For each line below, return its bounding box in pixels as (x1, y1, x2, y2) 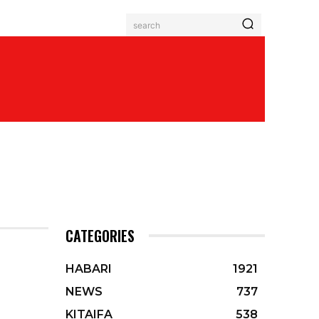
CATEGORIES (66, 225, 135, 246)
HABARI (66, 262, 112, 276)
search (133, 19, 160, 31)
